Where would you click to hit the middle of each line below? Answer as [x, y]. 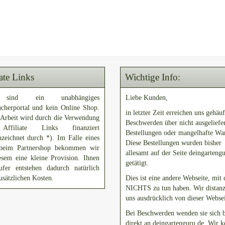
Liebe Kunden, [147, 98]
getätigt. [137, 163]
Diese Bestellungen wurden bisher [174, 143]
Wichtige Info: [153, 77]
